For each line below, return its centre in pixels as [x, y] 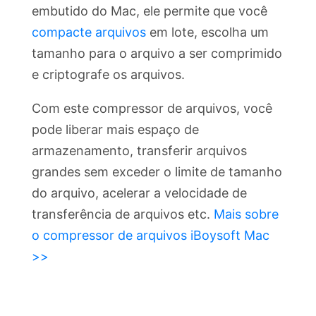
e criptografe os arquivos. [108, 75]
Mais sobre [246, 214]
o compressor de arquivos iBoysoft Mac [151, 236]
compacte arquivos [89, 32]
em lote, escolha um [207, 32]
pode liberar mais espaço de [115, 130]
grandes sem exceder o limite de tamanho [157, 172]
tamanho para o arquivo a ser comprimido [157, 54]
